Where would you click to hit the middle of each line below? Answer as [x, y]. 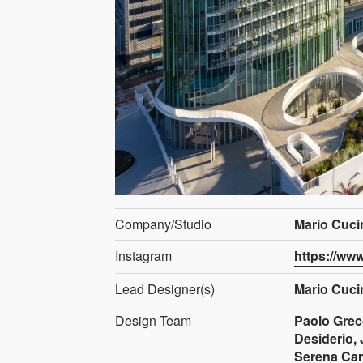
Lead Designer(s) [165, 288]
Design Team [153, 320]
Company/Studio [163, 224]
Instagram [143, 255]
